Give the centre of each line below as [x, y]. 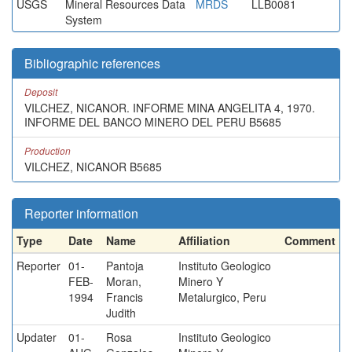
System [84, 20]
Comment [310, 240]
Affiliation [204, 240]
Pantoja [125, 266]
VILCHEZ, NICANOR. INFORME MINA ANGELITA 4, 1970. [170, 108]
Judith [121, 313]
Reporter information [81, 213]
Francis [125, 297]
